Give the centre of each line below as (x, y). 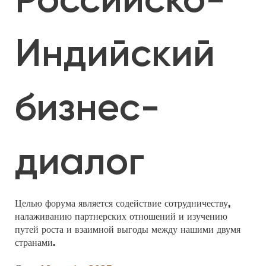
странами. (35, 243)
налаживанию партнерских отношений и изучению (121, 216)
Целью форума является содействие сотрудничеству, (123, 203)
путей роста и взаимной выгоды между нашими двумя (128, 229)
